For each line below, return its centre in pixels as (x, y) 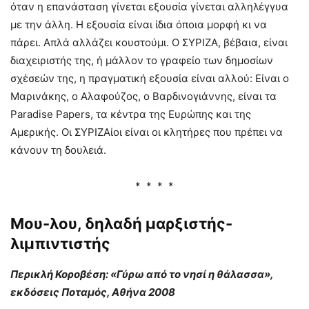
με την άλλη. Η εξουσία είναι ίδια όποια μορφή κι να (139, 24)
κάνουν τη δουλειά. (58, 150)
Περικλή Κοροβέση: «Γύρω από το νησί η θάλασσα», (142, 274)
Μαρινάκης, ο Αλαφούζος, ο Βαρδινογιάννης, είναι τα (143, 96)
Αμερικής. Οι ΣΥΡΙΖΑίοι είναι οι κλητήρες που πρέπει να (147, 132)
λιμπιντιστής (60, 243)
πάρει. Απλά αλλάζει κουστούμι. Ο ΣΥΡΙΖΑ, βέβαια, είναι (149, 42)
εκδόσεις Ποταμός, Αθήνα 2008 (93, 292)
